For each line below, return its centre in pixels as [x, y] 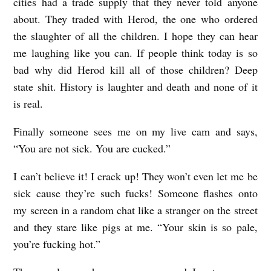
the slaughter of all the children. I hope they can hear [135, 36]
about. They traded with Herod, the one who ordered [135, 19]
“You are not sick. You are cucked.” [92, 149]
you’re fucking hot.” [57, 244]
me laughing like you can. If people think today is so [135, 53]
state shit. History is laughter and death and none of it [135, 87]
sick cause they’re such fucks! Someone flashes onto [135, 193]
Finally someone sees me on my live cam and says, [135, 132]
